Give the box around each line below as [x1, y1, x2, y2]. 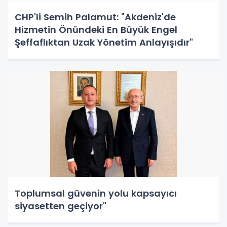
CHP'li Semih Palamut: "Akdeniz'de [15, 10, 176, 23]
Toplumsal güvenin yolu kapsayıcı [15, 186, 177, 200]
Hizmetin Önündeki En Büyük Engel [15, 23, 177, 36]
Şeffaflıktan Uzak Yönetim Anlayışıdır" [15, 35, 193, 49]
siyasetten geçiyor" [15, 199, 106, 212]
